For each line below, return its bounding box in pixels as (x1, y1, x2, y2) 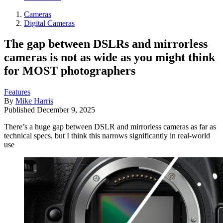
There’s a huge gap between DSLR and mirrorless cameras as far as (4, 122, 216, 131)
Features (4, 88, 30, 97)
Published (4, 106, 37, 114)
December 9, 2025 (37, 106, 95, 114)
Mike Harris (15, 97, 53, 106)
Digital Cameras (24, 18, 75, 27)
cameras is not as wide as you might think (4, 51, 215, 64)
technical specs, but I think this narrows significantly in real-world (4, 131, 210, 140)
